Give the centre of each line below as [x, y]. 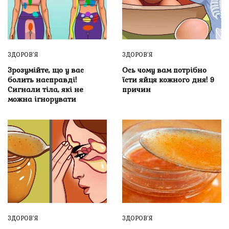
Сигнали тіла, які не [45, 90]
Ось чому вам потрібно [164, 70]
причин [136, 90]
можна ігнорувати [42, 99]
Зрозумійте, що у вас [46, 70]
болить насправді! [42, 80]
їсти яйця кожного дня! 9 [168, 80]
